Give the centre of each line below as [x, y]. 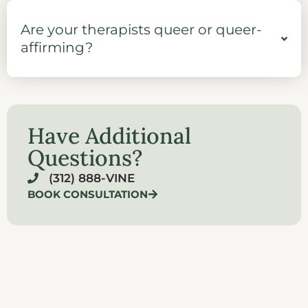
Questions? [85, 158]
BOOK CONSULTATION [88, 195]
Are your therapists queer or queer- [141, 30]
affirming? [57, 48]
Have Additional [109, 136]
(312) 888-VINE [92, 178]
